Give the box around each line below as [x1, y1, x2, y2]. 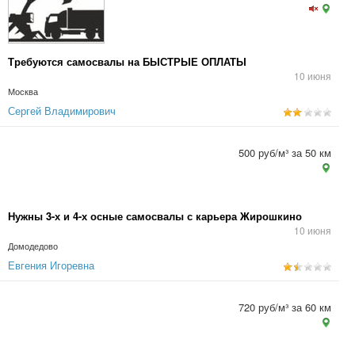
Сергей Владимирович [8, 103, 116, 118]
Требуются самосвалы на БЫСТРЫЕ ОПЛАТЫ [8, 54, 246, 69]
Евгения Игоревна [8, 258, 94, 273]
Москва [8, 86, 38, 97]
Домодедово [8, 240, 58, 252]
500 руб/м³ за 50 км [239, 145, 331, 160]
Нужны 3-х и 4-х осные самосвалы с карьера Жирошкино [8, 208, 302, 223]
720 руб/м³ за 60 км [239, 300, 331, 315]
